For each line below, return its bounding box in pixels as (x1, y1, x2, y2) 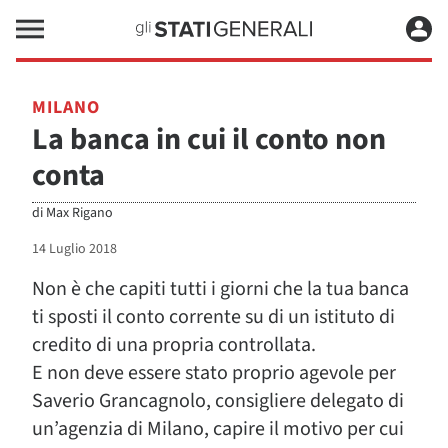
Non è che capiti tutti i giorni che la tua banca (32, 275, 409, 303)
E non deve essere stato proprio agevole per (32, 359, 396, 387)
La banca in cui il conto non (32, 118, 386, 161)
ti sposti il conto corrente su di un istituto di (32, 303, 395, 331)
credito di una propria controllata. (32, 331, 316, 359)
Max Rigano (46, 203, 113, 223)
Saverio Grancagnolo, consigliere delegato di (32, 387, 404, 415)
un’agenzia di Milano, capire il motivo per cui (32, 415, 404, 443)
